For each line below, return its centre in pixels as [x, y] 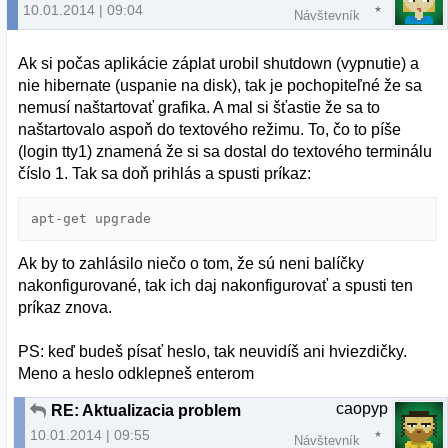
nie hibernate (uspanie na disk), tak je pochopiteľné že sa [220, 86]
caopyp [362, 409]
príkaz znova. [65, 308]
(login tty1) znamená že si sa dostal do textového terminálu [225, 152]
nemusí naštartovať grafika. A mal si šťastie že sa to [199, 108]
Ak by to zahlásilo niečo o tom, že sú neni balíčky [191, 264]
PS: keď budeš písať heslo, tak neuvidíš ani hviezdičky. [213, 352]
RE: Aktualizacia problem [146, 411]
